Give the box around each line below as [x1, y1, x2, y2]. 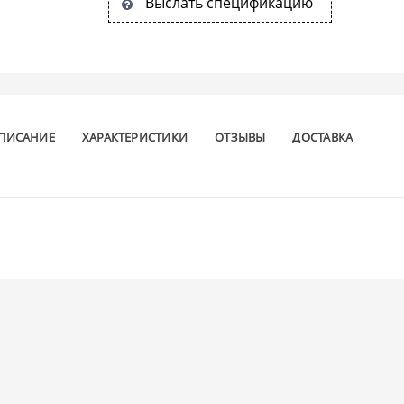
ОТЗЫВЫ [215, 128, 266, 145]
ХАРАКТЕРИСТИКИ [81, 128, 188, 145]
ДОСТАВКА [292, 128, 353, 145]
